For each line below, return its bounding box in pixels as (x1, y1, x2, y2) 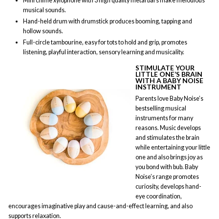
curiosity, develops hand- (135, 182, 201, 190)
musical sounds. (23, 6, 66, 14)
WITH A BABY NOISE (135, 76, 203, 85)
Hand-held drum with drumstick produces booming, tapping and (23, 17, 192, 25)
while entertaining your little (135, 143, 210, 151)
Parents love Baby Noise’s (135, 94, 203, 102)
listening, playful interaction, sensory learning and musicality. (23, 48, 184, 56)
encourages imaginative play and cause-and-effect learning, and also (8, 202, 193, 210)
